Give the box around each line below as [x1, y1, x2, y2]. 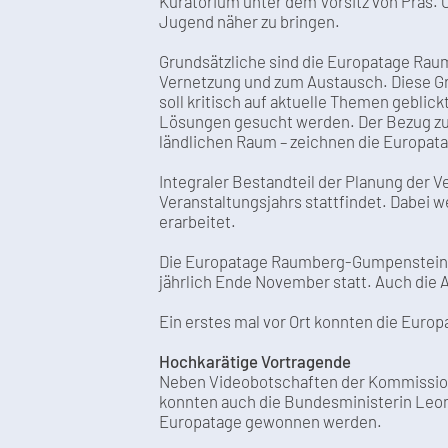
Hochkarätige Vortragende [159, 350, 352, 371]
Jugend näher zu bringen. [159, 10, 341, 31]
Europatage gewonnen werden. [159, 410, 383, 431]
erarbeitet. [159, 210, 237, 231]
